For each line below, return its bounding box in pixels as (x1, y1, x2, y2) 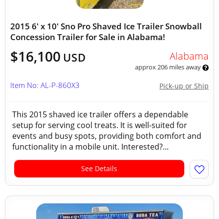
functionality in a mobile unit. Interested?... (12, 141, 169, 152)
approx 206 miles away (134, 63, 202, 71)
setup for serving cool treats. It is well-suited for (12, 120, 187, 131)
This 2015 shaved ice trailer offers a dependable (12, 109, 188, 120)
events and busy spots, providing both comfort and (12, 131, 201, 141)
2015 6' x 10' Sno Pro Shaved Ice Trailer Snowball (10, 21, 202, 32)
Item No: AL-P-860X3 (10, 80, 80, 90)
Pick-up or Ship (159, 81, 209, 90)
